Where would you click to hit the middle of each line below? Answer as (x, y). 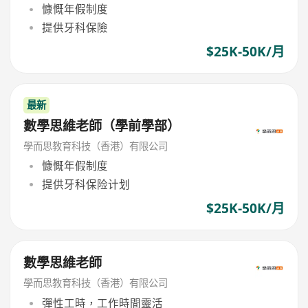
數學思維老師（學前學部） (102, 126)
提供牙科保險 (75, 27)
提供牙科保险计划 (86, 184)
